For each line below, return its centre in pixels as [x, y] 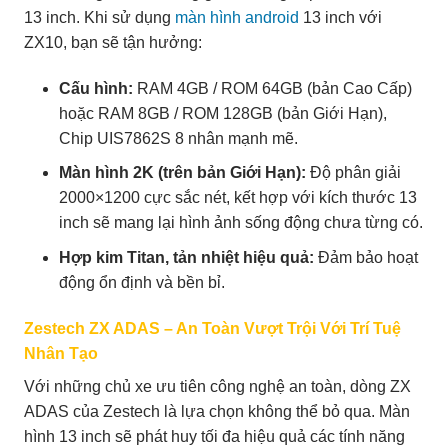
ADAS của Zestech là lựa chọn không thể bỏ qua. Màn [217, 411]
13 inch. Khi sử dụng [99, 17]
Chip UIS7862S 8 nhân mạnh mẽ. [178, 138]
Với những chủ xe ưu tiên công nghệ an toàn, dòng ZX [217, 386]
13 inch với [340, 17]
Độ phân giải [353, 173]
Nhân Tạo [61, 353]
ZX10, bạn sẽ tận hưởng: [113, 42]
